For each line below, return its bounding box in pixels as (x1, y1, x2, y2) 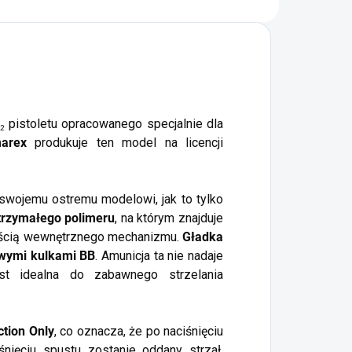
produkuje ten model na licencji (26, 135, 224, 151)
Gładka (182, 229, 224, 245)
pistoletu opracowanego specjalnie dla (4, 116, 224, 132)
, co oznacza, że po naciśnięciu (53, 324, 223, 339)
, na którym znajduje (115, 211, 224, 226)
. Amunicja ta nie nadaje (95, 248, 224, 264)
